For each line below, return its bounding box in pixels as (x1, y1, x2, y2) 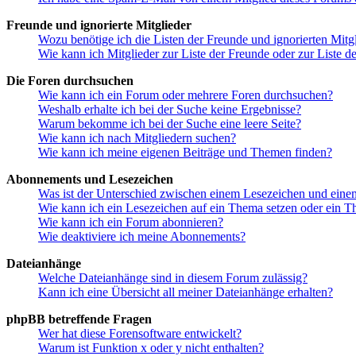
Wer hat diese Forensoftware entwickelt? (38, 326, 242, 340)
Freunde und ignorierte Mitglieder (6, 17, 192, 32)
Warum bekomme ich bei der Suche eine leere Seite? (38, 116, 301, 130)
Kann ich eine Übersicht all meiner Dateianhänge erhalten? (38, 284, 333, 299)
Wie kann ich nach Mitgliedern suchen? (38, 130, 236, 145)
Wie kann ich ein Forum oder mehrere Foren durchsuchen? (38, 87, 333, 102)
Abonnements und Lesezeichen (6, 172, 173, 186)
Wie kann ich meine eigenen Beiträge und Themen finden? (38, 145, 332, 159)
